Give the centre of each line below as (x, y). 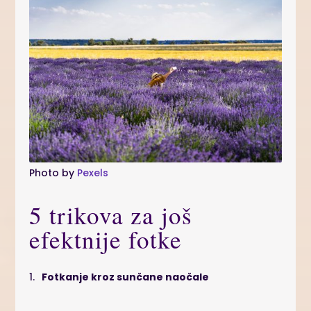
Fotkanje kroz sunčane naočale (124, 277)
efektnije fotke (106, 239)
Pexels (93, 173)
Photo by (53, 173)
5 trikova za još (111, 215)
